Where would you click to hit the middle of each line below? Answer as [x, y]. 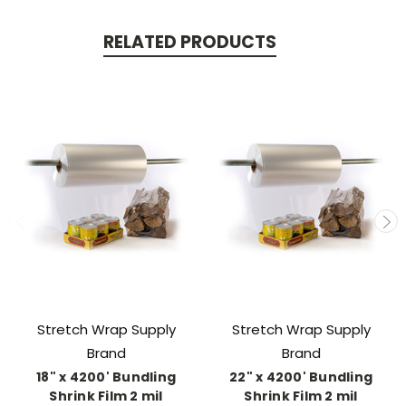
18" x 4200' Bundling [106, 377]
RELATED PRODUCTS [189, 42]
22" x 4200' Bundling [301, 377]
